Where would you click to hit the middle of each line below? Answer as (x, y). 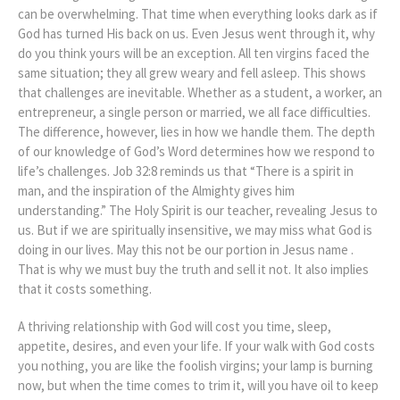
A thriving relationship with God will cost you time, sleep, (175, 326)
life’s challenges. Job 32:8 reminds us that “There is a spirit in (186, 171)
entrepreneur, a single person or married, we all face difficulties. (194, 112)
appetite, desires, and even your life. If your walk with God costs (196, 346)
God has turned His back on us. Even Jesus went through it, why (196, 33)
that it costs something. (85, 288)
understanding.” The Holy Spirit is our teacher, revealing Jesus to (198, 210)
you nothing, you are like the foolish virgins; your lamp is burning (196, 365)
